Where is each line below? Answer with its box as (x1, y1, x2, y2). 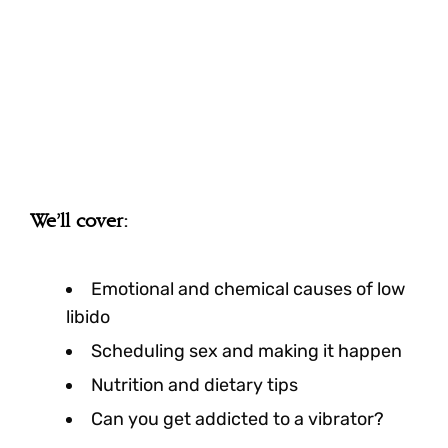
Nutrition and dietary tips (91, 373, 298, 396)
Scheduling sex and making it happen (91, 339, 402, 362)
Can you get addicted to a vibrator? (91, 407, 384, 430)
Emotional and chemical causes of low (91, 277, 405, 300)
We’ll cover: (30, 210, 128, 232)
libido (66, 305, 110, 328)
